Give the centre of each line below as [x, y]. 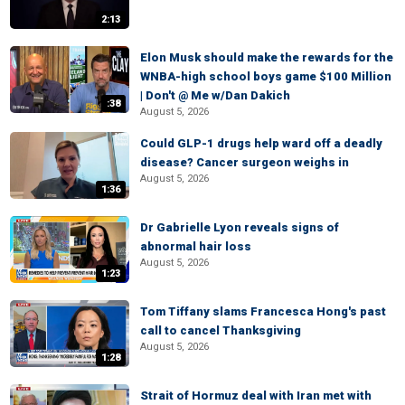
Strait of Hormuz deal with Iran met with [256, 396]
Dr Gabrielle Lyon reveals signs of [240, 227]
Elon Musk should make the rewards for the [267, 57]
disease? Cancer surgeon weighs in [245, 162]
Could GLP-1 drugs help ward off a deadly [261, 143]
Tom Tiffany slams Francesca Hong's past [263, 311]
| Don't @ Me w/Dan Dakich [215, 95]
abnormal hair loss [196, 246]
